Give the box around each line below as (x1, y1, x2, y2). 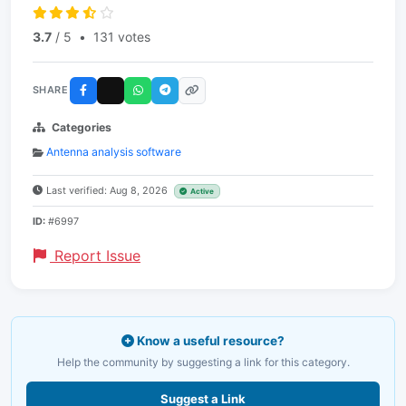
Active (190, 186, 215, 196)
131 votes (93, 28, 150, 44)
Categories (52, 120, 111, 134)
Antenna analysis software (46, 144, 181, 159)
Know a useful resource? (134, 333, 285, 348)
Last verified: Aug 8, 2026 (46, 183, 170, 197)
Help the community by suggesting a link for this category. (56, 354, 350, 369)
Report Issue (50, 246, 140, 265)
